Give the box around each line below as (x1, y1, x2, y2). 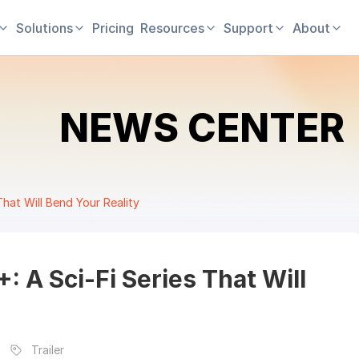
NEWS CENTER (59, 104, 345, 151)
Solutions (16, 19, 73, 36)
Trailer (31, 343, 64, 357)
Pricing (92, 19, 134, 36)
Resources (140, 19, 204, 36)
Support (224, 19, 273, 36)
